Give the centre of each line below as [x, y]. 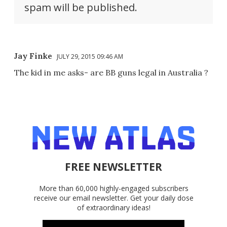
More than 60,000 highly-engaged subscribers [113, 188]
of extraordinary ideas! [113, 207]
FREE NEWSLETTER [113, 166]
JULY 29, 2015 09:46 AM [90, 56]
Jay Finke [33, 55]
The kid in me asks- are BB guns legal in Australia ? [111, 72]
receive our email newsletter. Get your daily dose [113, 198]
